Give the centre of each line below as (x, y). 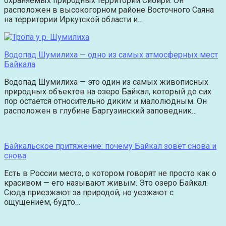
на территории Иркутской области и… (73, 20)
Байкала (20, 65)
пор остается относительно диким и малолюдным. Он (105, 101)
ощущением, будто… (42, 202)
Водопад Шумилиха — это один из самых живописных (106, 82)
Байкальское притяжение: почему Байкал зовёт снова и (110, 146)
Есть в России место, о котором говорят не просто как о (110, 174)
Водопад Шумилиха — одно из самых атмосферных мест (111, 55)
